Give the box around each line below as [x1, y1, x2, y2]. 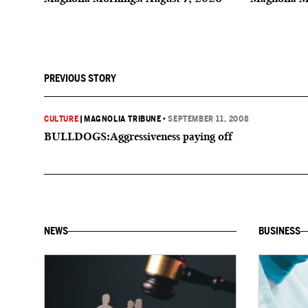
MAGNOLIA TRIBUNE [84, 114, 162, 124]
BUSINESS [258, 225, 300, 236]
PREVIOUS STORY [44, 73, 116, 84]
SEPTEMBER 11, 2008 [168, 114, 250, 124]
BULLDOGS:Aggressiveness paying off [44, 130, 232, 143]
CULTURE [44, 114, 79, 124]
